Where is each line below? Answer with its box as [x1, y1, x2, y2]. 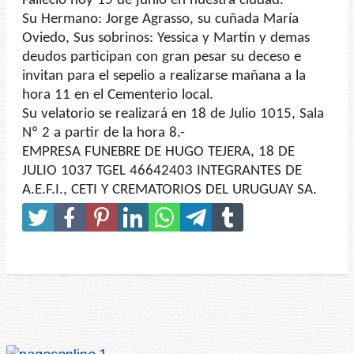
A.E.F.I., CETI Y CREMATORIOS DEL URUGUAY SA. [22, 182, 317, 198]
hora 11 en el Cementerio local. [22, 87, 213, 103]
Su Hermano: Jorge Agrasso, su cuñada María [22, 11, 299, 27]
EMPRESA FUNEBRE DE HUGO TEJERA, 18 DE [22, 144, 295, 160]
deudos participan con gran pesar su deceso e [22, 49, 301, 65]
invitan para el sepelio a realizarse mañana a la [22, 68, 306, 84]
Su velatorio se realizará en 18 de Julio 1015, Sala [22, 106, 324, 122]
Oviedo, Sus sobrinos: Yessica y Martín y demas [22, 30, 310, 46]
